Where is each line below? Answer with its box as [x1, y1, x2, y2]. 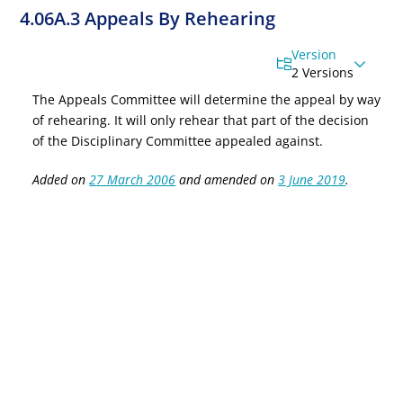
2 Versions [291, 64, 354, 81]
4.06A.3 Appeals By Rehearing [20, 6, 276, 31]
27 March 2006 [89, 171, 176, 188]
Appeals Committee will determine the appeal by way [55, 91, 381, 108]
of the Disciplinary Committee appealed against [32, 132, 320, 149]
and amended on [175, 171, 279, 188]
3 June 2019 [278, 171, 346, 188]
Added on [32, 171, 90, 188]
